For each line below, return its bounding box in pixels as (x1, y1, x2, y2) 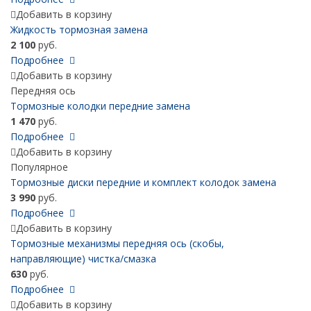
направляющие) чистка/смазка (10, 252, 156, 266)
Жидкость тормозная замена (10, 23, 148, 37)
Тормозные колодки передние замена (10, 99, 190, 113)
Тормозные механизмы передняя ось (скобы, (10, 237, 224, 251)
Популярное (10, 160, 68, 174)
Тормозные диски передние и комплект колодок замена (10, 176, 276, 190)
